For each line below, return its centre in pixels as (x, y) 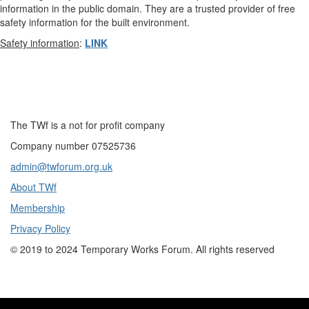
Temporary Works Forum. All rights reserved (176, 249)
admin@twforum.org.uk (61, 166)
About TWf (33, 187)
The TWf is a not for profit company (88, 125)
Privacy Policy (40, 228)
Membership (38, 208)
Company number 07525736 (73, 146)
